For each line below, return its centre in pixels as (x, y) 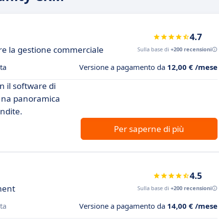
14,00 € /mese (192, 206)
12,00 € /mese (192, 67)
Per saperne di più (149, 129)
